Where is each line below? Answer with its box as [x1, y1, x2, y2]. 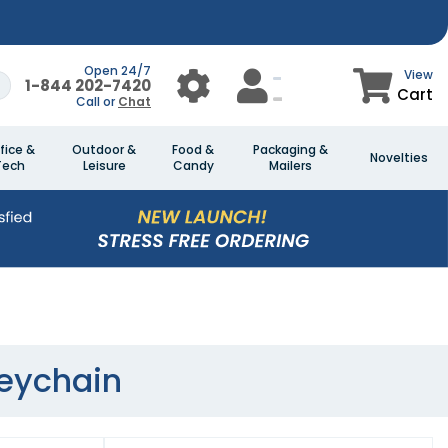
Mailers [268, 157, 312, 174]
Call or [76, 92, 118, 110]
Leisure [82, 157, 126, 174]
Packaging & [252, 141, 328, 158]
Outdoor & [72, 141, 136, 158]
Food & [172, 141, 214, 158]
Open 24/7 [84, 61, 151, 79]
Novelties [370, 149, 428, 166]
